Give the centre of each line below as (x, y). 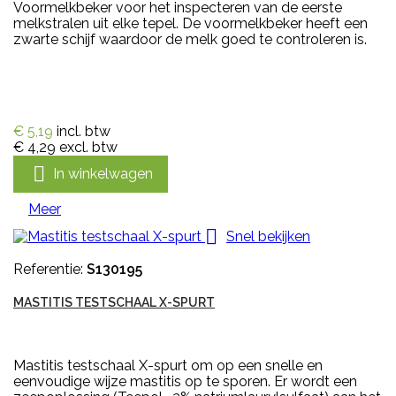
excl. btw (88, 148)
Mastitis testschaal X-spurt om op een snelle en (168, 366)
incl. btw (84, 132)
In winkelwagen (103, 173)
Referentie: (50, 270)
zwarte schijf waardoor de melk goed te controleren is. (190, 40)
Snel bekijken (268, 236)
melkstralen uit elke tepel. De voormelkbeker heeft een (190, 24)
